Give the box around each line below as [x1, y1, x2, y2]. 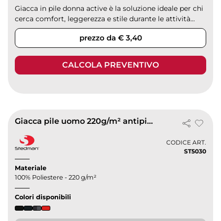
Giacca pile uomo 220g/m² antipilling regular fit [147, 116, 153, 126]
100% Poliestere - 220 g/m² [15, 174, 97, 182]
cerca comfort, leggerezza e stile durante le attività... [15, 14, 195, 24]
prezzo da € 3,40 [79, 33, 142, 43]
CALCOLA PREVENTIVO [62, 60, 159, 70]
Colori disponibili [15, 193, 72, 201]
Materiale [15, 164, 47, 172]
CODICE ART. [166, 138, 206, 146]
